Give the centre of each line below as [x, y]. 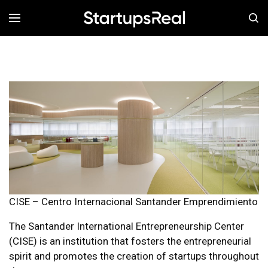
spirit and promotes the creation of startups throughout [134, 256]
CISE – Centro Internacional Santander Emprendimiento [133, 201]
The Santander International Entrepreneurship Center [127, 226]
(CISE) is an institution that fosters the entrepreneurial [130, 241]
